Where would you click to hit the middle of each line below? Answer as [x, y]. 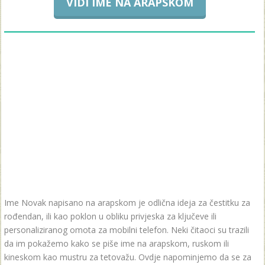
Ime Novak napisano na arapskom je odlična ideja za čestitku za [127, 203]
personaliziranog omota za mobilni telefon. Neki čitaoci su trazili [127, 230]
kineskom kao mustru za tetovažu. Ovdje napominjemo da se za [128, 257]
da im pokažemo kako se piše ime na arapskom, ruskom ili [117, 243]
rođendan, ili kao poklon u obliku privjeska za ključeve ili [110, 216]
